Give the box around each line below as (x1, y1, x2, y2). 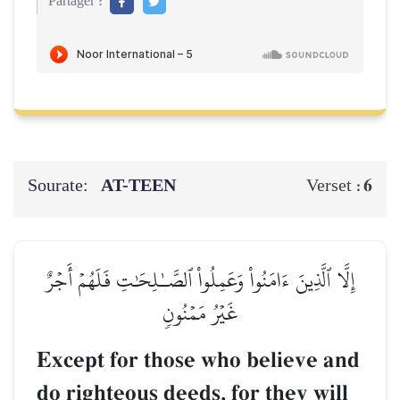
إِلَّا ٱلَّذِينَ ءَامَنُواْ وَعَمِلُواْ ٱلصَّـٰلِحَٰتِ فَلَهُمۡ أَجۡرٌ (46, 259, 354, 300)
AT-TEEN (101, 169, 180, 202)
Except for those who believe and (37, 346, 360, 374)
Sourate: (28, 169, 92, 202)
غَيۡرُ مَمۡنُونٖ (162, 292, 238, 333)
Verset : (306, 175, 363, 196)
